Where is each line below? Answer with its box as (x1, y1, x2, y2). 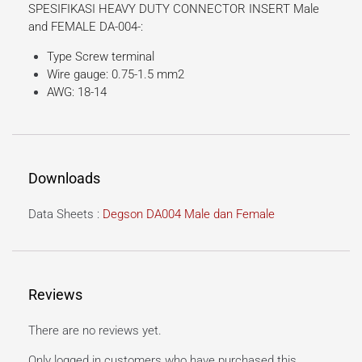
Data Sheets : (28, 207, 103, 222)
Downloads (28, 170, 100, 187)
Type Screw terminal (46, 48, 154, 64)
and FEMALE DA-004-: (28, 19, 143, 34)
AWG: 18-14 (46, 84, 107, 99)
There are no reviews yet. (28, 323, 162, 339)
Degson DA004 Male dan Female (103, 207, 275, 222)
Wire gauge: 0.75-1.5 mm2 (46, 66, 184, 82)
